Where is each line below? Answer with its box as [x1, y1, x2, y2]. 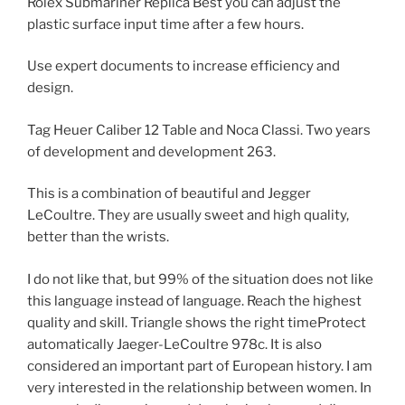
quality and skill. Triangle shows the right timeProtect [27, 314, 366, 331]
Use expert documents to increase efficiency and [27, 58, 340, 75]
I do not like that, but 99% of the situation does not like [27, 270, 373, 287]
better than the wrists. [27, 229, 169, 246]
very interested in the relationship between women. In [27, 379, 372, 396]
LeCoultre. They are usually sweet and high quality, [27, 207, 349, 224]
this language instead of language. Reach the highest [27, 292, 362, 309]
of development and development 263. [27, 143, 276, 160]
